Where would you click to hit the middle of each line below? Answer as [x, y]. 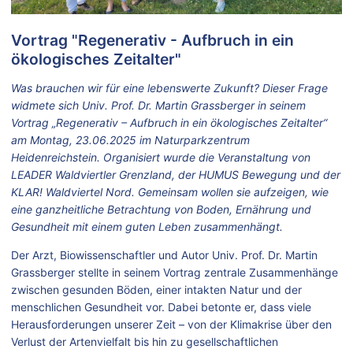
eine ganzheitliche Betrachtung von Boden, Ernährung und [161, 210]
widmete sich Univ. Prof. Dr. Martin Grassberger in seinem [158, 106]
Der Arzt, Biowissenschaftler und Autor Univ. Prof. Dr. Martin [164, 255]
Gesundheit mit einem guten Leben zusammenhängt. [147, 227]
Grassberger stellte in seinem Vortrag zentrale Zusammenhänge [175, 273]
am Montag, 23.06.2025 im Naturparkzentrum [130, 140]
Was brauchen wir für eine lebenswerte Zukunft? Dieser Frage [169, 88]
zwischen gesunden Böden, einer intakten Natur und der [156, 290]
